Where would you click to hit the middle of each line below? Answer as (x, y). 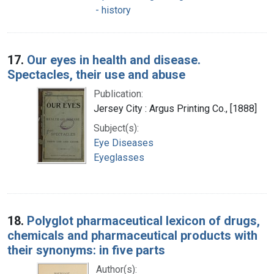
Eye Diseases (124, 143)
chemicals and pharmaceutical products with (132, 235)
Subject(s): (116, 128)
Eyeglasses (119, 157)
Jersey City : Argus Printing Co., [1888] (175, 108)
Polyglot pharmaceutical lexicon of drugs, (143, 220)
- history (113, 10)
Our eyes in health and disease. (114, 60)
